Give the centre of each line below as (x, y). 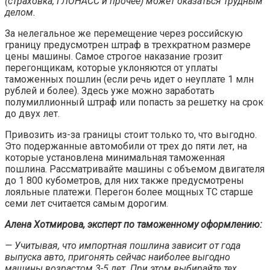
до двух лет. (32, 114)
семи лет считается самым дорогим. (86, 204)
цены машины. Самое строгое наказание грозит (114, 57)
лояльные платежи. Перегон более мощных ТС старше (129, 192)
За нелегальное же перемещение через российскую (124, 34)
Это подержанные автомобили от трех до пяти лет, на (126, 146)
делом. (20, 13)
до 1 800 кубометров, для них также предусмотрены (124, 181)
